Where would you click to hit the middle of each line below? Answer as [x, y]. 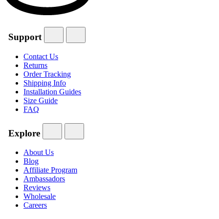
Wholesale [40, 197]
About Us [39, 153]
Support [25, 37]
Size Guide [41, 100]
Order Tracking [47, 74]
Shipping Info [45, 83]
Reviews [37, 188]
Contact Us [41, 56]
